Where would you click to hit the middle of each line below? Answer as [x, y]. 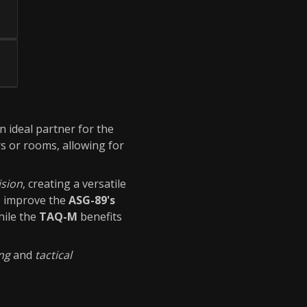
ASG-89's [92, 200]
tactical [53, 255]
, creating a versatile [74, 184]
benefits [100, 217]
